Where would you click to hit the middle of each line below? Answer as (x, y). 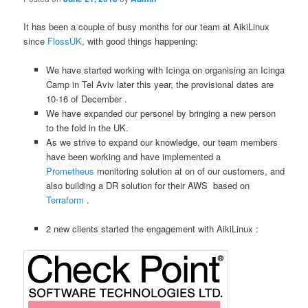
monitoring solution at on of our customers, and (189, 170)
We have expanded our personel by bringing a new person (161, 113)
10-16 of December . (86, 98)
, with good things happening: (140, 41)
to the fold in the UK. (87, 127)
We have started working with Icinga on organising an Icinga (165, 69)
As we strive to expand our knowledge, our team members (162, 142)
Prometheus (70, 170)
